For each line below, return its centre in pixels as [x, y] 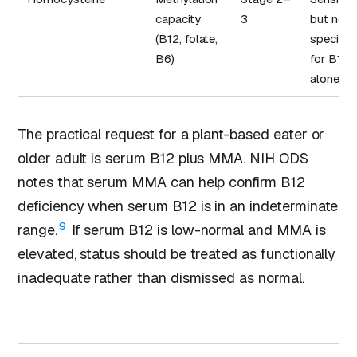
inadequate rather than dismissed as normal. [161, 277]
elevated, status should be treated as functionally [177, 253]
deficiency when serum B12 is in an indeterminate [178, 206]
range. [37, 229]
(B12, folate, [187, 38]
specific [330, 38]
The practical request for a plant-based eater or [171, 134]
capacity [178, 18]
